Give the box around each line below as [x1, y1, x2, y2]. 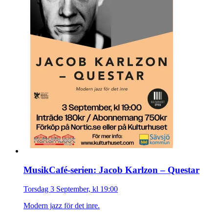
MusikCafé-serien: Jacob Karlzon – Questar [23, 164, 199, 175]
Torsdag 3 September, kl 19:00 [23, 184, 118, 193]
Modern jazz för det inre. [23, 201, 100, 210]
